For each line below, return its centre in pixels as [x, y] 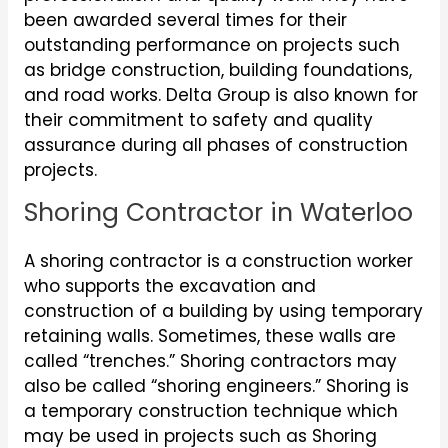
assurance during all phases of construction [215, 144]
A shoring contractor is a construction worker [218, 261]
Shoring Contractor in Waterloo [218, 213]
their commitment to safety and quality [198, 119]
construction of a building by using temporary [223, 311]
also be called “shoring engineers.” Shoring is [216, 386]
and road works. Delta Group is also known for [220, 94]
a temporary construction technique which [210, 411]
